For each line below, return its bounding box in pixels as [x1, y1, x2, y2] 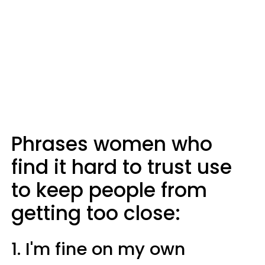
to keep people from [11, 176, 207, 204]
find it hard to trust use [11, 153, 232, 181]
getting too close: [11, 199, 180, 227]
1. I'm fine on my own [11, 237, 185, 261]
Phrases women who [11, 130, 212, 158]
